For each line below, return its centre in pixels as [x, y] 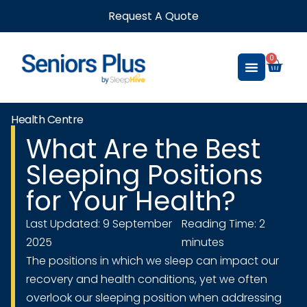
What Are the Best [143, 149]
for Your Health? [131, 201]
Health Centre [47, 119]
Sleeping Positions [145, 175]
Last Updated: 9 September [99, 223]
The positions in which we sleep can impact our [152, 260]
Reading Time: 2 [223, 223]
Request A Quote [153, 16]
